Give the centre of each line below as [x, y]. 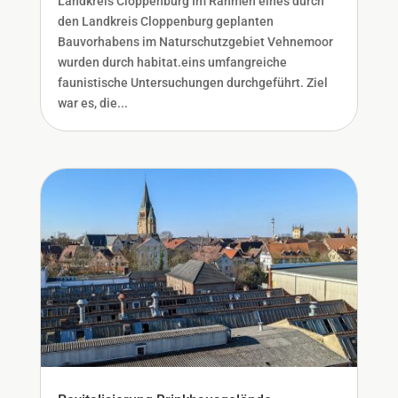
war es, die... [92, 103]
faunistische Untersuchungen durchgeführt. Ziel [192, 82]
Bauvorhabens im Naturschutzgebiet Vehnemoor [195, 41]
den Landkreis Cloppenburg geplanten [165, 21]
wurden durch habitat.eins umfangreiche [172, 62]
